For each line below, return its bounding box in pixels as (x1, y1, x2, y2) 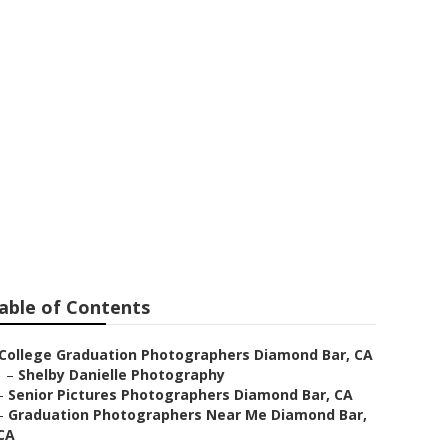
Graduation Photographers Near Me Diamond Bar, (8, 405, 367, 424)
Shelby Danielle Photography (18, 365, 225, 384)
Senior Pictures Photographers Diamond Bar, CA (8, 385, 353, 404)
